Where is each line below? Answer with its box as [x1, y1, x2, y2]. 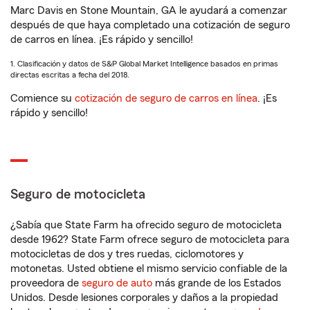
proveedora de [10, 277, 82, 289]
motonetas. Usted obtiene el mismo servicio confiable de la [10, 263, 287, 274]
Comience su [10, 93, 75, 104]
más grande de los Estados [152, 277, 281, 289]
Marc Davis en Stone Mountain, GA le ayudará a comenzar [10, 5, 287, 16]
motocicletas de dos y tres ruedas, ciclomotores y [10, 248, 244, 259]
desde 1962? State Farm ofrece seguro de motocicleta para [10, 234, 289, 245]
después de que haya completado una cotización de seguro [10, 19, 290, 30]
